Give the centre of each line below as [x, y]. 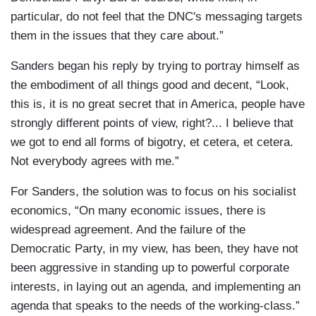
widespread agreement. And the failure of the [128, 230]
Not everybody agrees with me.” [95, 162]
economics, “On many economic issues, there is [138, 211]
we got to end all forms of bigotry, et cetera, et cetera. [152, 142]
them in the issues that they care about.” [117, 36]
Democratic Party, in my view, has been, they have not [154, 249]
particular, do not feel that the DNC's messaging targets [157, 17]
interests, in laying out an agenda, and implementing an [156, 287]
